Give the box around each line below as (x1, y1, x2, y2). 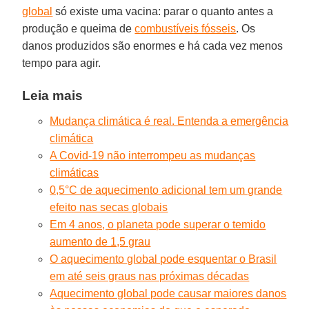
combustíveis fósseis (134, 22, 237, 34)
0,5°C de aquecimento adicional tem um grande (50, 183, 283, 196)
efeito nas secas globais (50, 201, 168, 213)
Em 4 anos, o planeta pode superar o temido (50, 218, 266, 230)
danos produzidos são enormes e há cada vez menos (22, 39, 283, 52)
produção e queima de (22, 22, 135, 34)
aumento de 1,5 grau (50, 235, 151, 248)
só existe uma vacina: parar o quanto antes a (52, 5, 274, 17)
